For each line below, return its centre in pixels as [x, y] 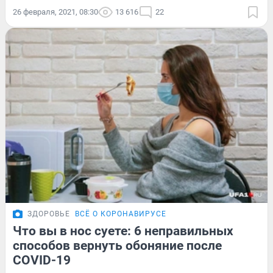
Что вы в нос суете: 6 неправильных [123, 231]
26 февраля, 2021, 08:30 [55, 12]
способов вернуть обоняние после [117, 245]
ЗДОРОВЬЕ [49, 214]
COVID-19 [42, 260]
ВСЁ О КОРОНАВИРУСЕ [121, 214]
